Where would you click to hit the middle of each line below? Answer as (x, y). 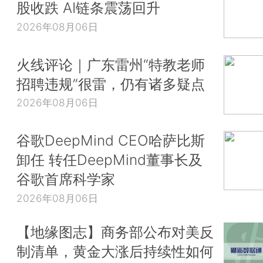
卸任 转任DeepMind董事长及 (109, 160)
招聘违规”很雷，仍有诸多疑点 (111, 84)
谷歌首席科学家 (66, 179)
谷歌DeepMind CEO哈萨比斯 (111, 141)
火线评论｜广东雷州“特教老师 (111, 64)
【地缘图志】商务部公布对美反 (115, 232)
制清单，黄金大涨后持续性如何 (115, 251)
